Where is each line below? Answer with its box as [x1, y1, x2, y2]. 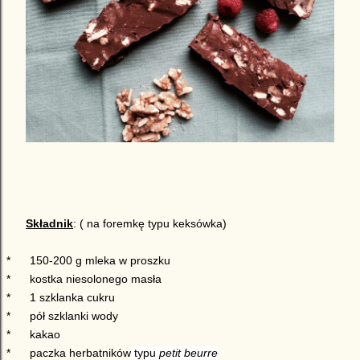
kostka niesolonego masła [30, 272, 162, 286]
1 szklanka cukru [30, 291, 115, 305]
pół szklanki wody [30, 309, 118, 323]
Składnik [26, 217, 73, 231]
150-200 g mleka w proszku [30, 254, 170, 268]
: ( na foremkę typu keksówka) [73, 217, 227, 231]
